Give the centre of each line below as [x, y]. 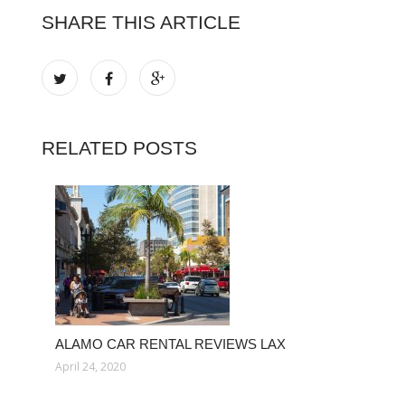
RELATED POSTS [119, 148]
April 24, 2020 [90, 367]
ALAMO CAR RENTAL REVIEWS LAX [170, 344]
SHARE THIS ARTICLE [141, 22]
